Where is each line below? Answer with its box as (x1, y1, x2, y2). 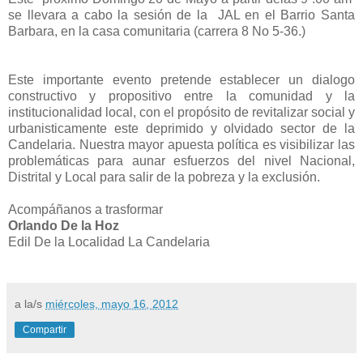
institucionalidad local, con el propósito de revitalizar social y (8, 105, 355, 120)
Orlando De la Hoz (8, 219, 122, 233)
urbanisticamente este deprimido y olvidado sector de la (8, 122, 355, 136)
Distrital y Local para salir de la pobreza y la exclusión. (8, 170, 320, 185)
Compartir (23, 324, 66, 336)
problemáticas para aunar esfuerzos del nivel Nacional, (8, 154, 355, 169)
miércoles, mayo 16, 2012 (45, 297, 178, 311)
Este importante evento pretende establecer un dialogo (8, 73, 355, 88)
